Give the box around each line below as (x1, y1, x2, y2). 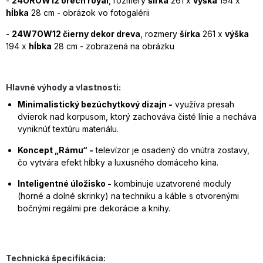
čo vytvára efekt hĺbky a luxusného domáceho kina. (18, 157, 218, 167)
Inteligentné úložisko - (18, 178, 112, 188)
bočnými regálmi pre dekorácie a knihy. (18, 203, 170, 213)
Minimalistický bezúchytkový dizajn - (18, 99, 173, 109)
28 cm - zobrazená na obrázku (52, 41, 177, 51)
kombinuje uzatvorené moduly (112, 178, 231, 188)
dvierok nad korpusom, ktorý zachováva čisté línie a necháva (18, 111, 257, 122)
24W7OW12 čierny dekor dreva (12, 28, 140, 39)
